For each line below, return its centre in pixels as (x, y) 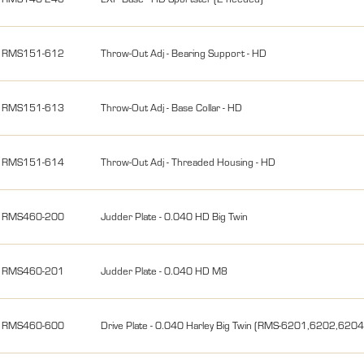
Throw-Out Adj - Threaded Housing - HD (188, 161)
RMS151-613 (33, 107)
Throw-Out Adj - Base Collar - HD (172, 107)
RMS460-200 (33, 216)
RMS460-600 (33, 325)
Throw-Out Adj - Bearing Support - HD (184, 52)
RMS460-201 (33, 270)
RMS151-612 (33, 52)
